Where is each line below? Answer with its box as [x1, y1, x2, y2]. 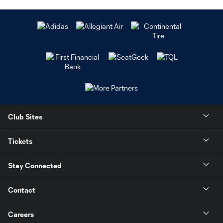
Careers [8, 210, 34, 219]
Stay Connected [8, 161, 62, 170]
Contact [8, 185, 35, 194]
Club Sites [8, 112, 42, 121]
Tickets [8, 136, 32, 145]
